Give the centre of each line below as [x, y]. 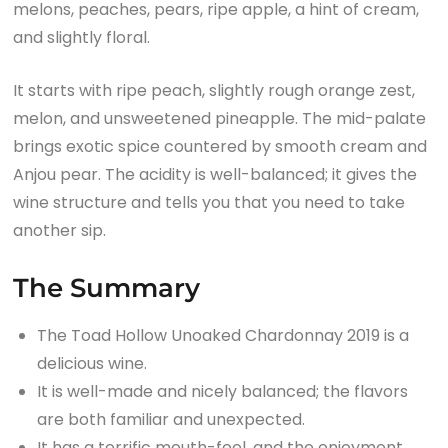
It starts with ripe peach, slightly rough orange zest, [214, 90]
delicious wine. [92, 363]
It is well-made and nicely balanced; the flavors [223, 391]
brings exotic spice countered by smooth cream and [220, 146]
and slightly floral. [82, 37]
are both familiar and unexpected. [171, 419]
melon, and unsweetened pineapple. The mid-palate [220, 118]
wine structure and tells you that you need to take [209, 202]
